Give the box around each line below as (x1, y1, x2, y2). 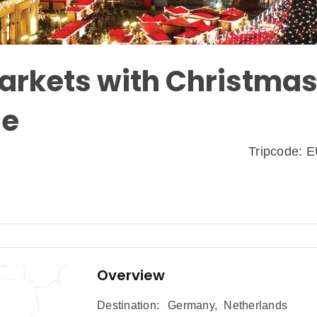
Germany (168, 299, 214, 312)
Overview (97, 265, 165, 286)
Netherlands (224, 299, 287, 312)
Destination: (97, 299, 159, 312)
